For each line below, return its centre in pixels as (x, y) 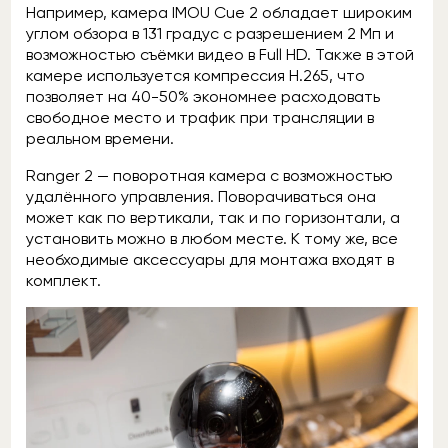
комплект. (65, 280)
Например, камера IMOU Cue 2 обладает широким (219, 12)
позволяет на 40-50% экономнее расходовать (203, 96)
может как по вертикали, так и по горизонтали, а (213, 217)
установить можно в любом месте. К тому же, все (212, 238)
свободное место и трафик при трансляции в (200, 117)
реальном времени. (100, 138)
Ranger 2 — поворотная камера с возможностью (209, 175)
